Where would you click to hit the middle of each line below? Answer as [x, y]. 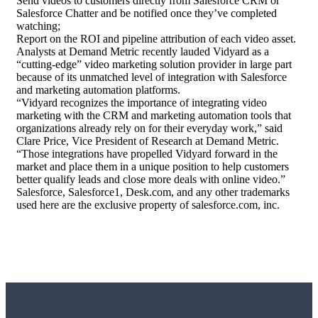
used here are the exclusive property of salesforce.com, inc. [148, 205]
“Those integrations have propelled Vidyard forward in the [147, 154]
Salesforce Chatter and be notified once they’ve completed [147, 13]
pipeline [140, 39]
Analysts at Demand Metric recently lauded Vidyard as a [143, 52]
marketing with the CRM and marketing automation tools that [154, 116]
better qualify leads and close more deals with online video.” [151, 180]
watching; [38, 26]
